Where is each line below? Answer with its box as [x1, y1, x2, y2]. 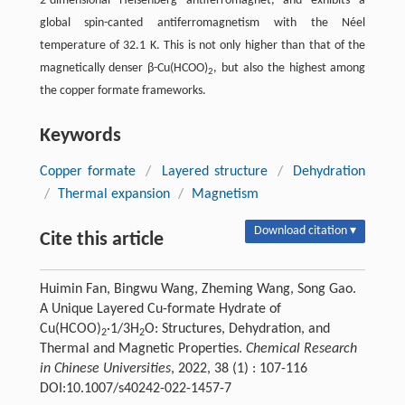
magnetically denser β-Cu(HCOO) [39, 61, 209, 76]
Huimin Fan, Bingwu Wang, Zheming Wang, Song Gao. [39, 282, 356, 297]
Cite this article [39, 230, 164, 251]
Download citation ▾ [254, 224, 357, 239]
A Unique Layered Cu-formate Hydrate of [39, 302, 281, 317]
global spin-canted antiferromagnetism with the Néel [39, 16, 366, 31]
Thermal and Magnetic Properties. [39, 342, 246, 357]
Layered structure [161, 165, 268, 180]
